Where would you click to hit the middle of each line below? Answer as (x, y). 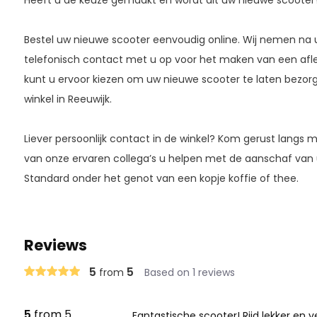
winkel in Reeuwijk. (68, 99)
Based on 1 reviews (189, 272)
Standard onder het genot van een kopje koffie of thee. (161, 178)
